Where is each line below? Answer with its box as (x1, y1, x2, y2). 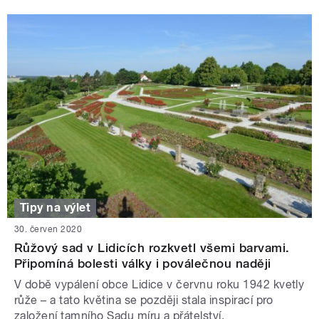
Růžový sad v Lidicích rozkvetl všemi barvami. (14, 240, 290, 255)
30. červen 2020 (14, 224, 83, 234)
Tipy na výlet (20, 201, 91, 215)
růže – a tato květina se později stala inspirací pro (14, 293, 273, 307)
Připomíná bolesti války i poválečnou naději (14, 256, 271, 271)
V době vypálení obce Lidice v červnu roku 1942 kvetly (14, 277, 305, 291)
